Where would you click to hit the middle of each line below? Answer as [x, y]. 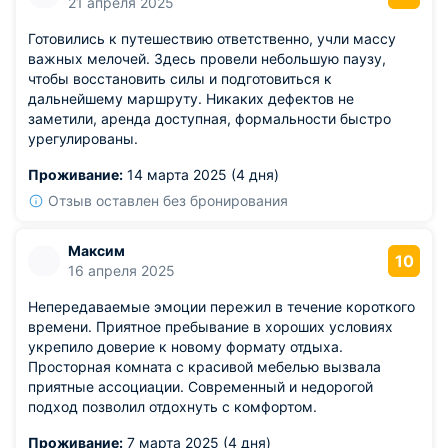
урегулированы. [83, 138]
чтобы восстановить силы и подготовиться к [180, 78]
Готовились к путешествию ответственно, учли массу [212, 38]
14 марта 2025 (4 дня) [201, 174]
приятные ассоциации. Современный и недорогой [200, 386]
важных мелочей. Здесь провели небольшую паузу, [207, 58]
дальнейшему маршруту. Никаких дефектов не [191, 98]
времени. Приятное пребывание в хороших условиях [210, 326]
